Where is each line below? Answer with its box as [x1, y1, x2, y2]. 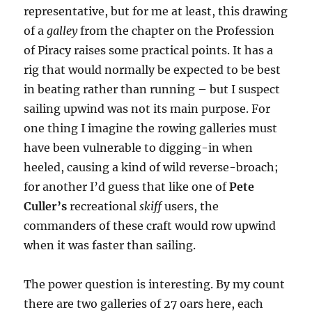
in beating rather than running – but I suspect [24, 82, 281, 97]
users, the [164, 199, 219, 214]
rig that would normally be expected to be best [24, 63, 281, 77]
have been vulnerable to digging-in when [24, 141, 253, 155]
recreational [67, 199, 140, 214]
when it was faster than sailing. [24, 238, 196, 253]
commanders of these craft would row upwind [24, 219, 276, 233]
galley [47, 24, 78, 38]
